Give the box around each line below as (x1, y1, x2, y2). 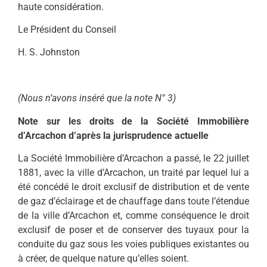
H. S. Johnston (18, 46, 80, 58)
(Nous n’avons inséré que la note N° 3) (18, 92, 176, 104)
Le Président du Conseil (18, 23, 116, 35)
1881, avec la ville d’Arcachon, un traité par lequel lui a (18, 166, 249, 178)
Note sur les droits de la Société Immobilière (18, 115, 249, 127)
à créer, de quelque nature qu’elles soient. (18, 252, 189, 264)
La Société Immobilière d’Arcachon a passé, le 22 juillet (18, 152, 249, 164)
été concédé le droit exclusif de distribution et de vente (18, 181, 249, 193)
